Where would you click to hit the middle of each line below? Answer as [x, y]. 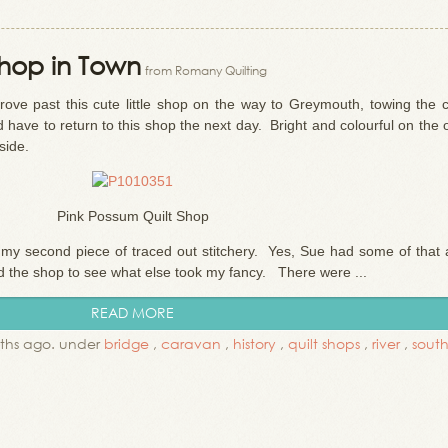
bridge [126, 343]
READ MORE [132, 312]
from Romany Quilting [206, 70]
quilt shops [324, 343]
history [254, 343]
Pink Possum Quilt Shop [132, 216]
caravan [191, 343]
